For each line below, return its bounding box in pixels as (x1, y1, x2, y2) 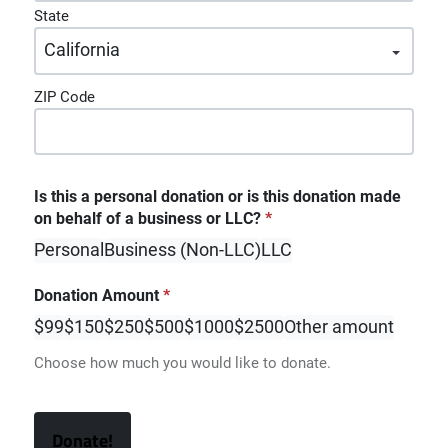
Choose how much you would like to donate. (33, 353, 331, 372)
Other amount (283, 315, 394, 338)
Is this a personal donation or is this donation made (33, 186, 401, 206)
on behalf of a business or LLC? (33, 208, 261, 228)
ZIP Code (33, 87, 95, 106)
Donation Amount (33, 285, 159, 305)
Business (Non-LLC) (103, 238, 261, 261)
